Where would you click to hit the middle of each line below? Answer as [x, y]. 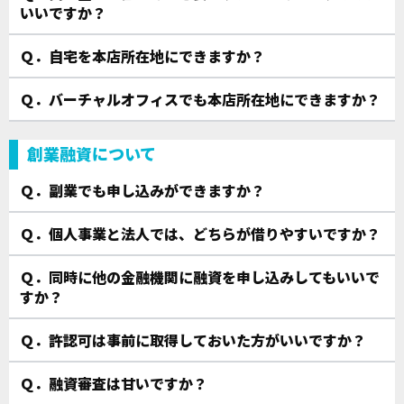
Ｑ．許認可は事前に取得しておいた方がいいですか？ [193, 340]
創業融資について [92, 154]
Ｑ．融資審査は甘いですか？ [114, 384]
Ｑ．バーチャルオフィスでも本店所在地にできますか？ [200, 100]
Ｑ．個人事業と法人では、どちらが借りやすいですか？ [200, 234]
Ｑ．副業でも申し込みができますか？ [142, 191]
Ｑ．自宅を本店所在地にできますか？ [142, 56]
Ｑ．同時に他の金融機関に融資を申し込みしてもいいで [200, 277]
